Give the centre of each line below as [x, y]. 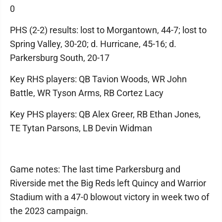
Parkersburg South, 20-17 [60, 57]
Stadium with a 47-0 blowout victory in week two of [110, 197]
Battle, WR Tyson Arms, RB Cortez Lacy [87, 93]
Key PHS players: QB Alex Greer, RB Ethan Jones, [105, 114]
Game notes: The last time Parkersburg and [95, 169]
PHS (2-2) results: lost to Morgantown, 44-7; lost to [108, 30]
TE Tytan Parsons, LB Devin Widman [81, 128]
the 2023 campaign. [49, 211]
